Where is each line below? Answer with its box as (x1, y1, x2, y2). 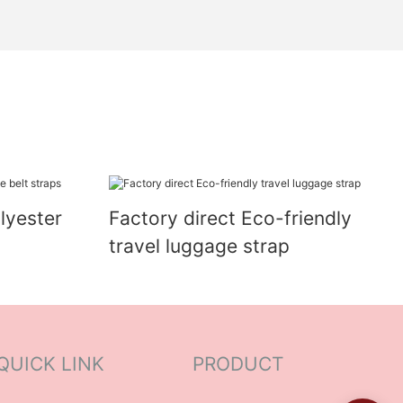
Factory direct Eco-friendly (108, 206, 352, 229)
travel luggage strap (108, 234, 290, 257)
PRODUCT (193, 353, 283, 376)
